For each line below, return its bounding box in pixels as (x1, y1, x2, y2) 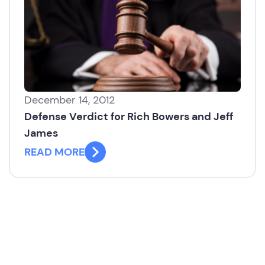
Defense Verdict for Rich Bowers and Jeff (24, 109, 233, 124)
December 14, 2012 (24, 93, 115, 108)
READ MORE (24, 145, 85, 160)
